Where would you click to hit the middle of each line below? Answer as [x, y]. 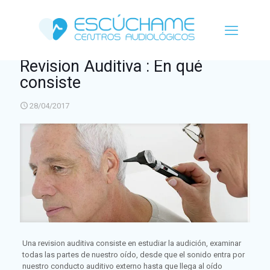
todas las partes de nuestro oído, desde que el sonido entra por [133, 254]
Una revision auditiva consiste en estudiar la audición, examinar [131, 243]
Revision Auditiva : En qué [111, 66]
